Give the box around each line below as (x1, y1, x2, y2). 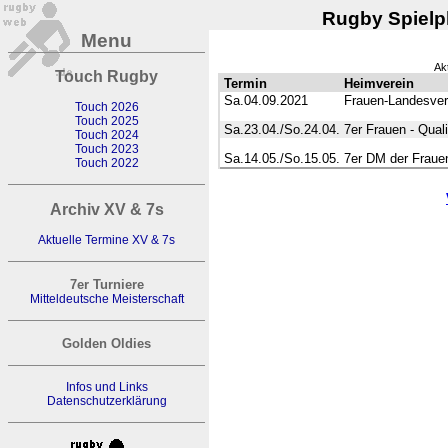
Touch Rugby (55, 67, 158, 85)
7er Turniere (69, 277, 144, 292)
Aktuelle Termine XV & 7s (38, 233, 175, 247)
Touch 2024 (74, 128, 139, 142)
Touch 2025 (74, 114, 139, 128)
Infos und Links (65, 380, 148, 394)
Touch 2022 (74, 156, 139, 170)
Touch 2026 (74, 100, 139, 114)
